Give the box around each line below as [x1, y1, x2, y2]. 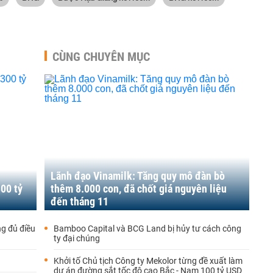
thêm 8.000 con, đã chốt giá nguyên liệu [51, 182, 227, 195]
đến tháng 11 [51, 195, 108, 208]
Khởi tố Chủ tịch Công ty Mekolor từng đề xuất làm [54, 256, 243, 266]
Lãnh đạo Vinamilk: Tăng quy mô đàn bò [51, 169, 225, 182]
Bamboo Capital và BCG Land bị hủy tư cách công [54, 224, 241, 233]
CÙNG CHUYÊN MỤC [52, 49, 150, 64]
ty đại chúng [54, 233, 100, 243]
